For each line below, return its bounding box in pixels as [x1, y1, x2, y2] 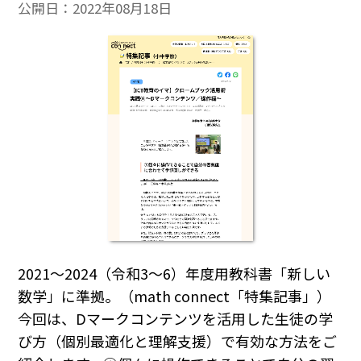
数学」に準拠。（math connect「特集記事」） [18, 285, 332, 307]
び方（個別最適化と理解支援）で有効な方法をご [18, 330, 338, 352]
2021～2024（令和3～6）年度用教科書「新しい [18, 263, 331, 284]
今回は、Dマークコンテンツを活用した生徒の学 [18, 308, 334, 330]
